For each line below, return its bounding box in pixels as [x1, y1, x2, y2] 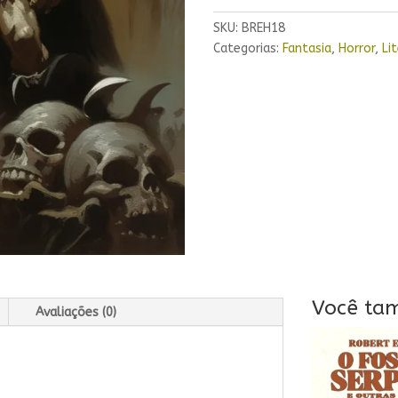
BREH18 [242, 20, 286, 36]
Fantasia [283, 41, 332, 57]
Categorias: [213, 41, 283, 57]
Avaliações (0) [36, 305, 116, 321]
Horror [338, 41, 376, 57]
